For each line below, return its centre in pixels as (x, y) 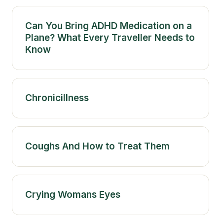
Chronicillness (57, 98)
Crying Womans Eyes (73, 194)
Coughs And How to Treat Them (97, 146)
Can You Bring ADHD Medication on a (109, 26)
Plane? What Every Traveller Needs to (110, 37)
